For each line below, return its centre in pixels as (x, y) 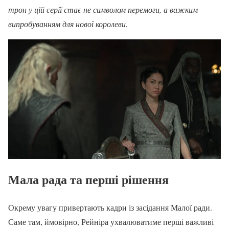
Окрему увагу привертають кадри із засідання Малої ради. (110, 208)
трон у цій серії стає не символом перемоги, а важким (103, 9)
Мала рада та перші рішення (88, 179)
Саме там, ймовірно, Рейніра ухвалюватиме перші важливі (111, 222)
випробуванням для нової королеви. (68, 24)
